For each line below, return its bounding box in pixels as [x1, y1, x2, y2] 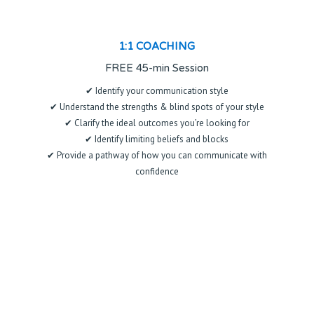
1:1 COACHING [118, 40, 196, 53]
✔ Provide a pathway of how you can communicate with [46, 149, 267, 161]
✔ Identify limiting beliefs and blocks [85, 133, 229, 145]
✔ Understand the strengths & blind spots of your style [49, 101, 264, 113]
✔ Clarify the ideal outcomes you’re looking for [64, 117, 250, 129]
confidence [135, 165, 179, 177]
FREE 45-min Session [104, 62, 209, 74]
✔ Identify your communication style [85, 85, 228, 97]
